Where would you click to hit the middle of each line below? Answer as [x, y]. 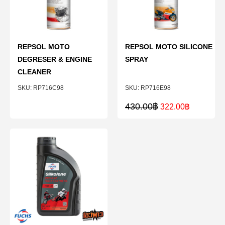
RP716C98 [48, 88]
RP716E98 [156, 88]
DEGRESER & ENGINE [55, 59]
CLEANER [34, 72]
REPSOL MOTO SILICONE [169, 47]
